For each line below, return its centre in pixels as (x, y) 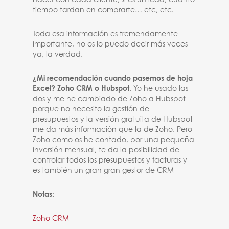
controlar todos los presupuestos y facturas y (110, 161)
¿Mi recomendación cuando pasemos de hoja (113, 79)
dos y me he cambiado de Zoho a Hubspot (109, 99)
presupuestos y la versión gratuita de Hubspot (113, 120)
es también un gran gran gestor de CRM (104, 171)
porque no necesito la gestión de (91, 109)
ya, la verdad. (58, 55)
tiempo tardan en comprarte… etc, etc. (104, 10)
